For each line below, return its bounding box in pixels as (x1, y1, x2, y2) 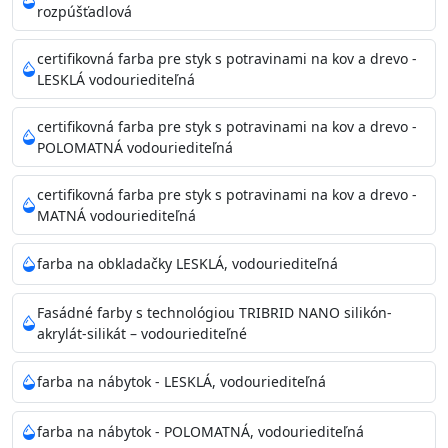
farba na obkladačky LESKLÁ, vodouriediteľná (37, 254, 338, 274)
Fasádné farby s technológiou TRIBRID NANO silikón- (37, 302, 392, 322)
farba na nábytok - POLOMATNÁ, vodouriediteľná (37, 422, 364, 442)
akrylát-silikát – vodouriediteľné (37, 323, 247, 343)
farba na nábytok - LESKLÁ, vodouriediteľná (37, 372, 326, 392)
